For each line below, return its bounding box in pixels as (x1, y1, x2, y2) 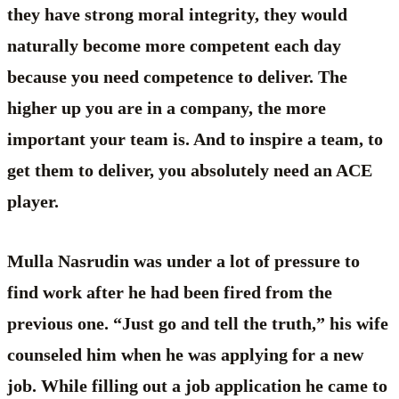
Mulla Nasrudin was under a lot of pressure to (7, 250, 360, 271)
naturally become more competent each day (7, 35, 341, 55)
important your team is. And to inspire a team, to (7, 128, 383, 149)
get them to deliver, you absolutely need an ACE (7, 159, 372, 180)
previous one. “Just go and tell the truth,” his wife (7, 313, 388, 333)
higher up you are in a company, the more (7, 97, 326, 118)
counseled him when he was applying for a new (7, 344, 363, 364)
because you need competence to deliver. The (7, 66, 347, 86)
